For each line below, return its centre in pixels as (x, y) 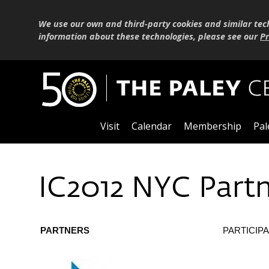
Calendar (151, 126)
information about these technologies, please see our (149, 36)
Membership (212, 126)
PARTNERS (65, 230)
